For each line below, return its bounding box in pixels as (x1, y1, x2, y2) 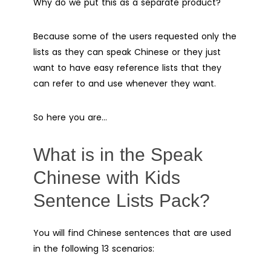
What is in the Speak (33, 144, 203, 165)
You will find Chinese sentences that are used (33, 226, 231, 239)
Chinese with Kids (33, 167, 180, 188)
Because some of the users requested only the (33, 30, 237, 42)
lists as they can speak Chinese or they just (33, 45, 221, 58)
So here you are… (33, 111, 107, 123)
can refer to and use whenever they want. (33, 77, 216, 90)
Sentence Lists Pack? (33, 190, 210, 211)
